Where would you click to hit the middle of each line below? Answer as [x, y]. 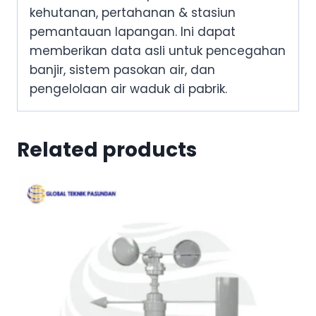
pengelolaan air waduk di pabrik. [128, 89]
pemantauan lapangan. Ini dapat [133, 32]
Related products [107, 150]
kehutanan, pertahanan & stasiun [133, 13]
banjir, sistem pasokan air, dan [122, 70]
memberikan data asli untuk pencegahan [158, 51]
